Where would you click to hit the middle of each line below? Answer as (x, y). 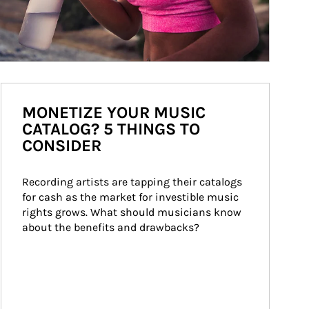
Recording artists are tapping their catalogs (133, 182)
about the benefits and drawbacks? (111, 227)
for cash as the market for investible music (132, 197)
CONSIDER (62, 146)
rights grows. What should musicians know (133, 212)
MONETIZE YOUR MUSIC (114, 112)
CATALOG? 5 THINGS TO (111, 129)
